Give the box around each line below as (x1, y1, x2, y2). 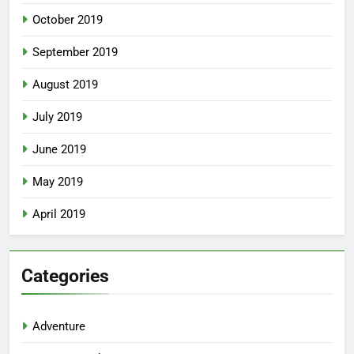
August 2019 (32, 77, 98, 92)
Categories (21, 264, 109, 287)
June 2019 (32, 141, 86, 156)
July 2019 (32, 109, 82, 124)
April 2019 (32, 206, 85, 221)
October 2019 (32, 12, 103, 27)
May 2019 (32, 174, 83, 189)
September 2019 (32, 44, 118, 59)
